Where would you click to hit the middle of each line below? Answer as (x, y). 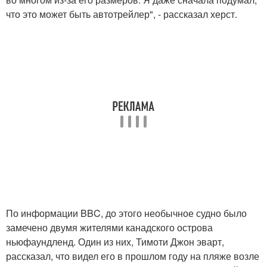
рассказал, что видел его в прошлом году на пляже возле (133, 256)
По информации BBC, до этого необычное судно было (126, 213)
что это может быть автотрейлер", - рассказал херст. (122, 14)
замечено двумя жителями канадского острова (109, 227)
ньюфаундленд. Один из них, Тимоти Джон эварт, (115, 241)
